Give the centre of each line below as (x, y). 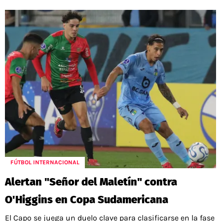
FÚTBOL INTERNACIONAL (45, 163)
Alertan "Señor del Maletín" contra (91, 182)
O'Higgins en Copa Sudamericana (87, 199)
